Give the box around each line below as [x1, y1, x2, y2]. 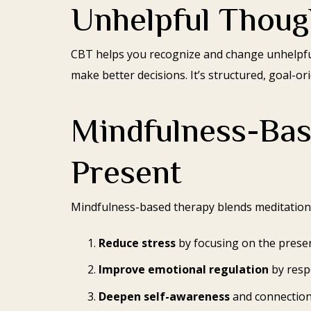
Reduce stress [99, 235, 176, 251]
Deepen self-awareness [99, 289, 230, 305]
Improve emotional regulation [99, 262, 269, 278]
